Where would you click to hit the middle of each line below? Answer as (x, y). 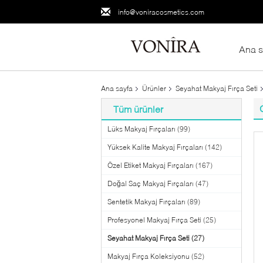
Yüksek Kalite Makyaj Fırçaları (155, 147)
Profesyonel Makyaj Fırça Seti (154, 220)
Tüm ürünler (138, 109)
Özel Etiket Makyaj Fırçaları (151, 165)
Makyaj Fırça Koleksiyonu (149, 256)
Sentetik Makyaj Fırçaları (146, 202)
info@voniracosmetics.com (161, 12)
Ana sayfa (117, 88)
